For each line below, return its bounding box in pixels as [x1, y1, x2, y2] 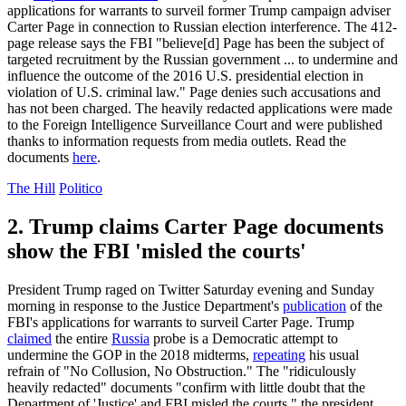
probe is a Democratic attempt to [150, 330, 338, 346]
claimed [7, 330, 52, 346]
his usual [305, 346, 359, 362]
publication [283, 297, 346, 314]
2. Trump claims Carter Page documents [7, 215, 383, 239]
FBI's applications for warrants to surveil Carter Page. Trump [7, 314, 354, 330]
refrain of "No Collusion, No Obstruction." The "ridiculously [7, 362, 356, 379]
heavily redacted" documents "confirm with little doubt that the [7, 379, 365, 395]
